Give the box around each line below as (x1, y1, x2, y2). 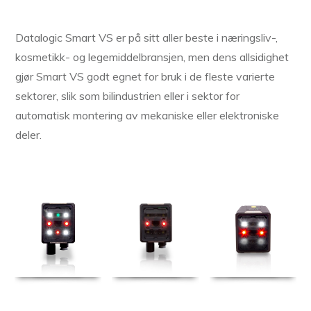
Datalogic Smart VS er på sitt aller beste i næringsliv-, (15, 31, 278, 45)
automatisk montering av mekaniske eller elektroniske (15, 108, 279, 123)
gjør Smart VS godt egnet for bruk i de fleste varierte (15, 69, 275, 84)
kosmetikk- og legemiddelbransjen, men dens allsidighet (15, 50, 289, 65)
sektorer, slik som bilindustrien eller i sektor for (15, 89, 239, 103)
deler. (15, 128, 42, 142)
